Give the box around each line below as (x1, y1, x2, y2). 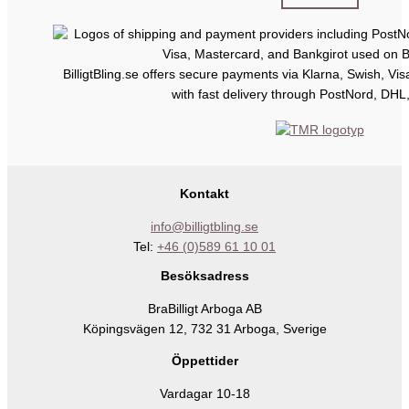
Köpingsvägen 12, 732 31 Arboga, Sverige (82, 321, 327, 336)
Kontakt (180, 187, 229, 202)
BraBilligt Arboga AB (147, 301, 262, 316)
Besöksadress (160, 268, 249, 283)
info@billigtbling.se (151, 219, 258, 234)
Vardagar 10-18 (159, 386, 250, 401)
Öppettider (171, 354, 238, 369)
